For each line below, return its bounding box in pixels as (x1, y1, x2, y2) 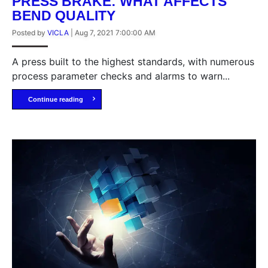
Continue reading (28, 96, 83, 103)
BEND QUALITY (12, 8, 115, 24)
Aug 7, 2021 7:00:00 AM (75, 28, 156, 38)
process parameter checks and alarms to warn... (12, 70, 230, 83)
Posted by (12, 28, 47, 38)
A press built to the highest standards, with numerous (12, 56, 254, 68)
